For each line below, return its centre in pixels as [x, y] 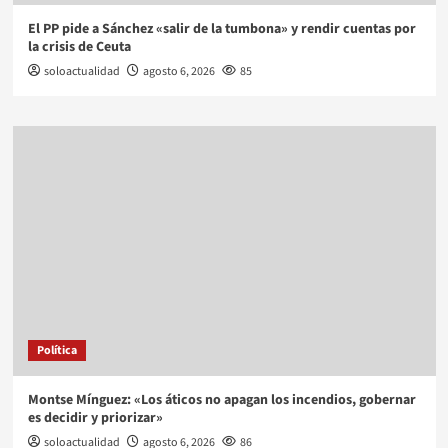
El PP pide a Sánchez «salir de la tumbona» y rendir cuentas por [221, 29]
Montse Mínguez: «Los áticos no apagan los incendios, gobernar [221, 400]
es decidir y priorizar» [95, 418]
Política [56, 351]
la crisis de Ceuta [79, 47]
